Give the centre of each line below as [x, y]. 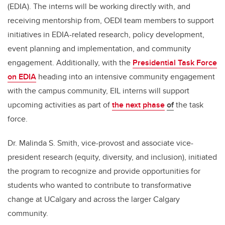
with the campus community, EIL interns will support [98, 91]
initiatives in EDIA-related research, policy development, [106, 35]
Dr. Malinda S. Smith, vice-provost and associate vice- [100, 143]
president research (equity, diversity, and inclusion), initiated [112, 157]
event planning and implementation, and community [99, 49]
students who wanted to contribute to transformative [99, 185]
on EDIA [22, 77]
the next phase [138, 105]
